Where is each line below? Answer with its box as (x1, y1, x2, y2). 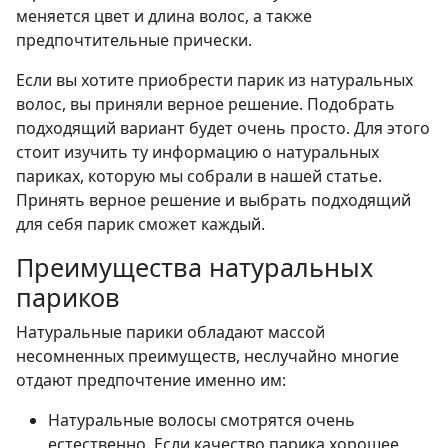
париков (16, 280, 120, 315)
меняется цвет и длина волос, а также (16, 5, 312, 28)
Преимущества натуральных (16, 250, 373, 285)
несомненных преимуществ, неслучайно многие (16, 345, 399, 368)
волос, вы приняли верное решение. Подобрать (16, 93, 395, 116)
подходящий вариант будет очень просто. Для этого (16, 117, 430, 140)
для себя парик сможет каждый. (16, 213, 265, 236)
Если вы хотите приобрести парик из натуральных (16, 69, 413, 92)
